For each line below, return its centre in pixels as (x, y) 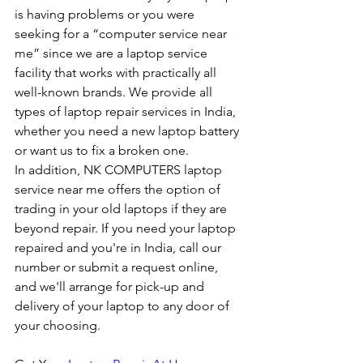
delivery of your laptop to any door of (124, 306)
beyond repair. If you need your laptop (127, 228)
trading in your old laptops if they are (122, 209)
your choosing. (59, 326)
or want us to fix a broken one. (103, 151)
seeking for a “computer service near (122, 34)
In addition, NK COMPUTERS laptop (120, 170)
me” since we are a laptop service (113, 53)
